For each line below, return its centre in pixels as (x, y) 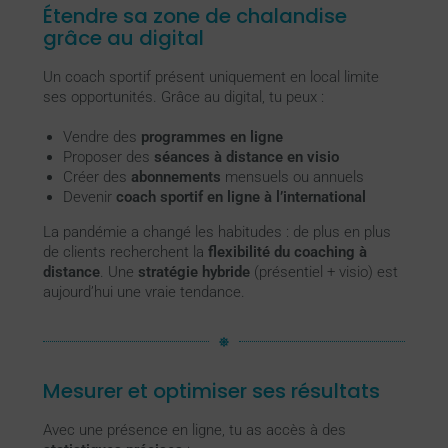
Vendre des (101, 136)
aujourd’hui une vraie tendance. (143, 291)
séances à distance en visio (246, 156)
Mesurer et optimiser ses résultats (211, 391)
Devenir (89, 196)
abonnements (175, 176)
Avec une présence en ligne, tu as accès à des (194, 430)
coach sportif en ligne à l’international (240, 196)
